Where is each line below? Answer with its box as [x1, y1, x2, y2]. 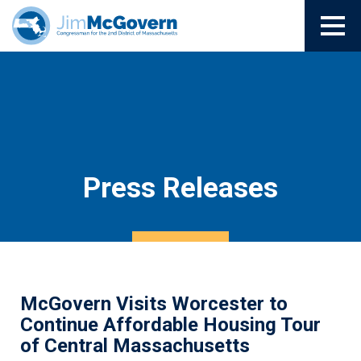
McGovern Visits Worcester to [20, 293, 288, 315]
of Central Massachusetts [20, 334, 250, 357]
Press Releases [83, 171, 278, 205]
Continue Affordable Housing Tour [20, 313, 321, 336]
